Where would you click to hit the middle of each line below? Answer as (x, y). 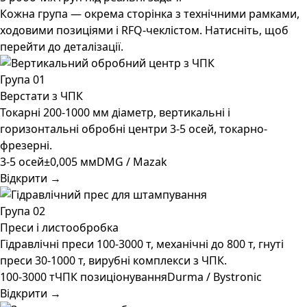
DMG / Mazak (132, 162)
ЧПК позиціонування (111, 277)
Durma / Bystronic (214, 277)
